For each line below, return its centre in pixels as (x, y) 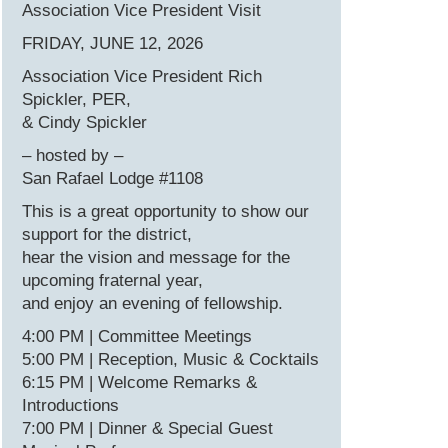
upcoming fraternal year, (112, 280)
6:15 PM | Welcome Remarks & (139, 382)
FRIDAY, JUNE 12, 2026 (112, 43)
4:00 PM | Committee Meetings (137, 336)
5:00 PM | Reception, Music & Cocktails (170, 359)
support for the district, (107, 234)
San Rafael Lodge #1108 (112, 178)
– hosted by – (72, 155)
